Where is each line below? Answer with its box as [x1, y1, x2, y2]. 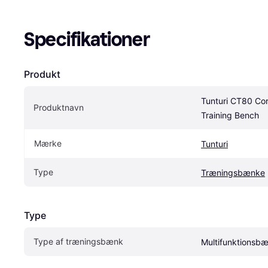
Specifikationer [24, 28, 150, 51]
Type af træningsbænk [33, 236, 123, 246]
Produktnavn [33, 102, 84, 112]
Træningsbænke [201, 167, 265, 178]
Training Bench [201, 109, 259, 120]
